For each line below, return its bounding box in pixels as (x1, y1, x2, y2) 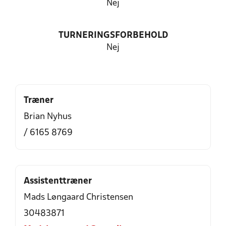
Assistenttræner (24, 177, 92, 186)
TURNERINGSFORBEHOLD (58, 31, 168, 40)
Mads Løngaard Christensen (24, 193, 133, 202)
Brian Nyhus (24, 112, 72, 121)
